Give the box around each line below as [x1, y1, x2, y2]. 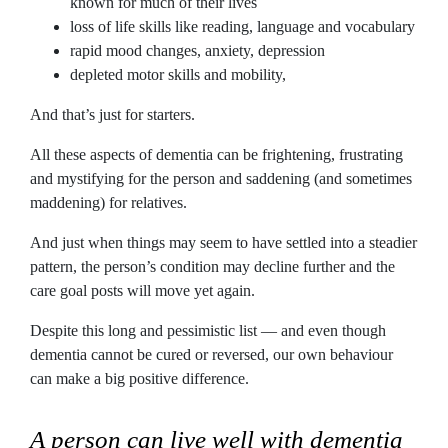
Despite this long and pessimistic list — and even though [30, 321, 386, 339]
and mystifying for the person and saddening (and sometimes [30, 169, 412, 187]
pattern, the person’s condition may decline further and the [30, 257, 395, 275]
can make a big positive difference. [30, 369, 249, 387]
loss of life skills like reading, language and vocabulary [70, 17, 415, 35]
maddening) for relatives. [30, 193, 187, 211]
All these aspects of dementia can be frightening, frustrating [30, 145, 403, 163]
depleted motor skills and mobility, [70, 65, 286, 83]
